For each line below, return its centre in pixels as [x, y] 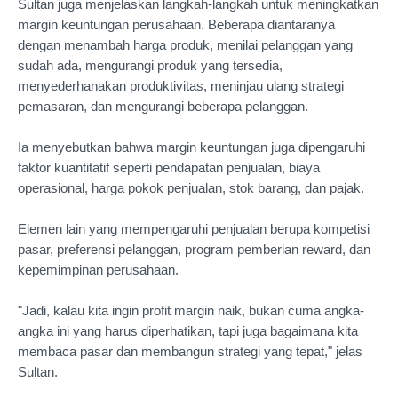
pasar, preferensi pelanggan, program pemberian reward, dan [194, 249]
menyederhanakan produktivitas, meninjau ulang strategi [181, 86]
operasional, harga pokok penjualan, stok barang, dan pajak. [193, 188]
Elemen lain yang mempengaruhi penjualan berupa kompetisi [194, 229]
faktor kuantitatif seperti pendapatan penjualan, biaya [169, 167]
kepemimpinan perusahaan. [98, 270]
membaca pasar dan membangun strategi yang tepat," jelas [190, 351]
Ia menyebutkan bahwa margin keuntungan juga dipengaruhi [191, 147]
